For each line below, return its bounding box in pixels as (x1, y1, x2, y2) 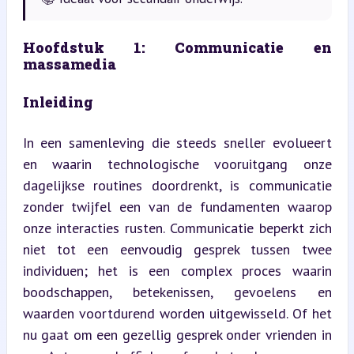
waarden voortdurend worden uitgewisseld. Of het (22, 303, 332, 322)
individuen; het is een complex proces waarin (22, 261, 332, 280)
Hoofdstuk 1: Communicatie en (22, 37, 332, 57)
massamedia (22, 54, 116, 73)
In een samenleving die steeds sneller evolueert (22, 133, 332, 152)
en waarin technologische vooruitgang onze (22, 154, 332, 173)
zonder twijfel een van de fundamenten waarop (22, 197, 332, 216)
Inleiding (22, 92, 93, 111)
